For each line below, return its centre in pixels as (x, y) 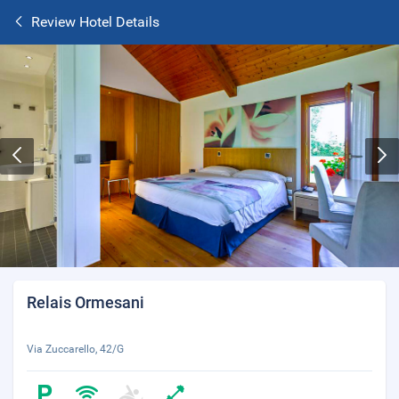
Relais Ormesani (85, 302)
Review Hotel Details (95, 22)
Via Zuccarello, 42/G (75, 349)
